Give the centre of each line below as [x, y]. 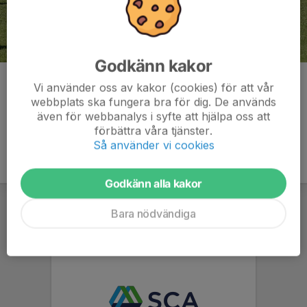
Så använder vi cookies [153, 145]
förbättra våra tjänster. [153, 131]
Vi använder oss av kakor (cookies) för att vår [153, 87]
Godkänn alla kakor [153, 183]
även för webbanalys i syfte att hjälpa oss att [153, 116]
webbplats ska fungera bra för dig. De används [153, 102]
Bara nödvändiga [153, 213]
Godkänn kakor [153, 66]
